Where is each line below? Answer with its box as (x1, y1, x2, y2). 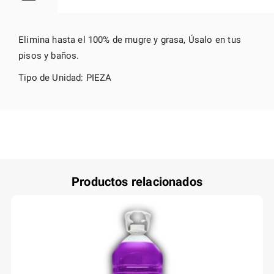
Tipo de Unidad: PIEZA (18, 72, 112, 83)
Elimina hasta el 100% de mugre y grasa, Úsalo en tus (18, 34, 241, 45)
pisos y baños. (18, 50, 80, 61)
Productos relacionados (72, 174, 202, 189)
